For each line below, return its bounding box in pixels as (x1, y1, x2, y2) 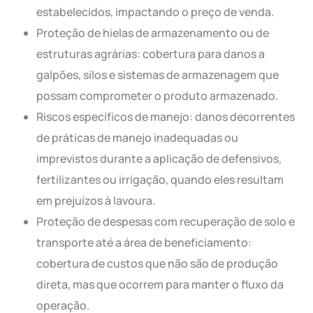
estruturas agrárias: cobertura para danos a (36, 46, 265, 62)
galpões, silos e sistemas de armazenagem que (36, 67, 279, 83)
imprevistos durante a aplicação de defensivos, (36, 151, 282, 167)
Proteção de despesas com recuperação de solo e (36, 214, 296, 230)
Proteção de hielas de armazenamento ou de (36, 25, 270, 41)
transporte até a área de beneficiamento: (36, 235, 252, 251)
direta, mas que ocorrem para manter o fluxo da (36, 277, 284, 293)
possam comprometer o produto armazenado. (36, 88, 279, 104)
